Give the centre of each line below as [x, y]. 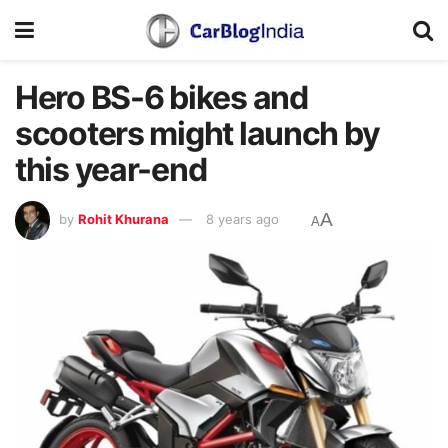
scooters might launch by [197, 133]
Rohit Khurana [123, 219]
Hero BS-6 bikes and [161, 97]
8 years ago [242, 219]
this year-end [111, 169]
